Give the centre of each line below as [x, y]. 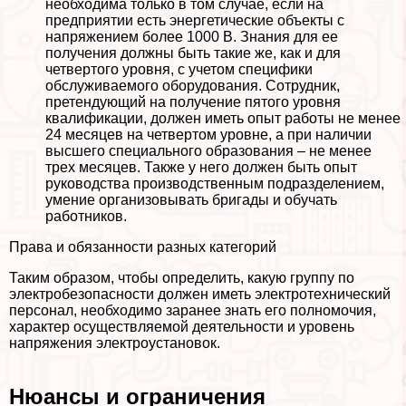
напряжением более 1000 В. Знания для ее [192, 37]
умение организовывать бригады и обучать [191, 200]
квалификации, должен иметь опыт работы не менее [223, 119]
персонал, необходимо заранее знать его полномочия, [193, 311]
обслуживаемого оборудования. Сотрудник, [193, 86]
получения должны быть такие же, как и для [193, 53]
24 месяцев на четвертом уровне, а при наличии [208, 135]
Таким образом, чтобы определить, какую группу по [182, 278]
